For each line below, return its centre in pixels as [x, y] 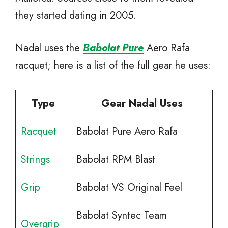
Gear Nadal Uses [142, 104]
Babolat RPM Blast [116, 160]
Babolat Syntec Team [122, 216]
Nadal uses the [49, 48]
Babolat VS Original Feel [129, 188]
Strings [35, 160]
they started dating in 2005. [76, 16]
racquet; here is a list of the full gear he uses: [113, 66]
